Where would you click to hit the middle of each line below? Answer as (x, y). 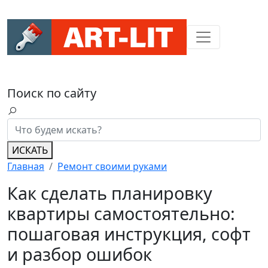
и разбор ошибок (80, 254)
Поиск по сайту (52, 93)
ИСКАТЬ (30, 150)
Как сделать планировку (110, 193)
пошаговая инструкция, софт (129, 234)
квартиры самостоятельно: (121, 213)
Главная (26, 166)
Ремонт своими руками (112, 166)
